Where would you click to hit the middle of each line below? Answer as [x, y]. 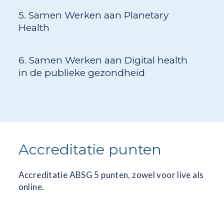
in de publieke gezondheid [81, 73]
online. [31, 186]
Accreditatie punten [90, 149]
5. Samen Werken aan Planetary [93, 15]
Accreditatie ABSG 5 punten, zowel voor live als [111, 174]
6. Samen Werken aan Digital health [103, 60]
